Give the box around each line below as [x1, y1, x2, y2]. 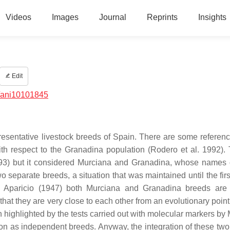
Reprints [146, 13, 178, 22]
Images [51, 13, 79, 22]
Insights [198, 13, 226, 22]
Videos [5, 13, 31, 22]
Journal [99, 13, 126, 22]
